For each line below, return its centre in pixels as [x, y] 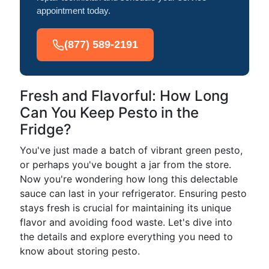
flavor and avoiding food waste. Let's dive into [126, 222]
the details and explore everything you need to [126, 237]
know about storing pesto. [80, 251]
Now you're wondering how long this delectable [129, 179]
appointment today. [74, 11]
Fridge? [46, 129]
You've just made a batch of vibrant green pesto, [131, 150]
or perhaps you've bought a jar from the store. [125, 165]
